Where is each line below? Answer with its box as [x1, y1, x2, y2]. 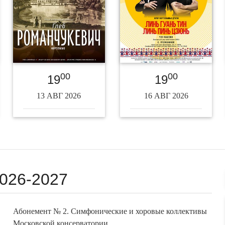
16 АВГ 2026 [144, 89, 188, 98]
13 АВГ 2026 [37, 89, 81, 98]
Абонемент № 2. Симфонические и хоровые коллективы [13, 204, 207, 213]
